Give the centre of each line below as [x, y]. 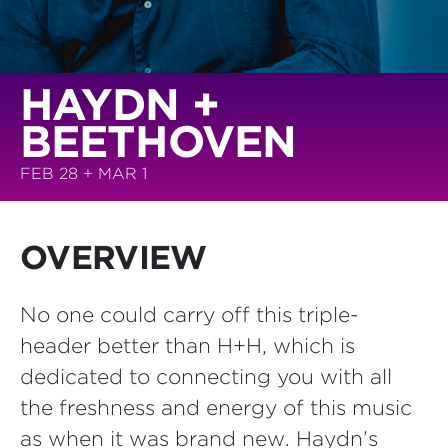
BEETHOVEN [158, 141]
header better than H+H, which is [187, 345]
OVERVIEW [113, 256]
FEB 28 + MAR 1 [83, 173]
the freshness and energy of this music [216, 407]
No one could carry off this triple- [189, 314]
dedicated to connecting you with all [206, 376]
